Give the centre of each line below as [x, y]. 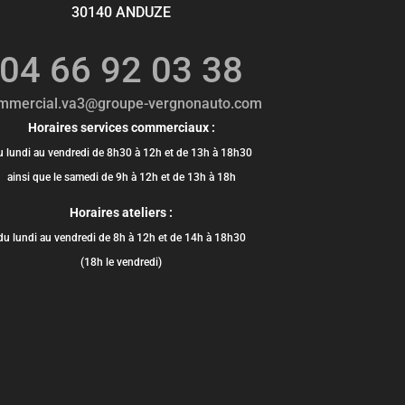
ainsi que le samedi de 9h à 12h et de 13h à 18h [121, 177]
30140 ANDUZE [122, 12]
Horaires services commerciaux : [121, 127]
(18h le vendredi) [122, 262]
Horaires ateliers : [122, 212]
